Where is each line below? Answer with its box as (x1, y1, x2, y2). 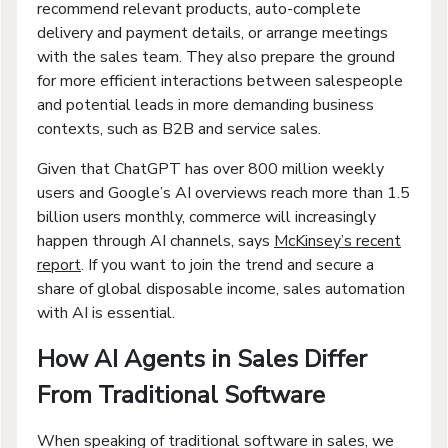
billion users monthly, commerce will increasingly (37, 205, 376, 228)
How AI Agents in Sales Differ (37, 342, 367, 375)
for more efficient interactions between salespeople (37, 69, 403, 92)
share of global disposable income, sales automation (37, 277, 405, 300)
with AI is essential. (37, 301, 175, 324)
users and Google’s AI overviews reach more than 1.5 (37, 181, 410, 204)
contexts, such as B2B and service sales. (37, 117, 321, 140)
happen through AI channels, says (37, 229, 274, 252)
